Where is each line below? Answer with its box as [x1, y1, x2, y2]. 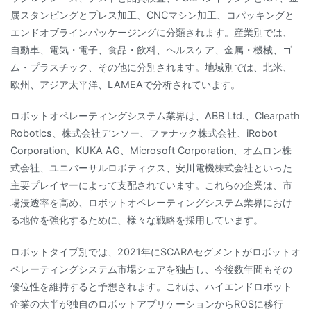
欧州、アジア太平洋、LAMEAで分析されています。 [10, 78, 240, 91]
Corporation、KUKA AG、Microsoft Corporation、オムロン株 [10, 144, 292, 157]
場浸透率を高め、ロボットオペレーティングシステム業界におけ [10, 196, 292, 209]
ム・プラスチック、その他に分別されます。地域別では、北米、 [10, 61, 292, 74]
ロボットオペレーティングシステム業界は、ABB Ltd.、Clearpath [10, 110, 300, 122]
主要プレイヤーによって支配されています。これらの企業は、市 [10, 179, 292, 192]
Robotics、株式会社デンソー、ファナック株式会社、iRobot [10, 127, 277, 140]
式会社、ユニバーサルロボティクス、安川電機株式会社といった [10, 162, 292, 174]
